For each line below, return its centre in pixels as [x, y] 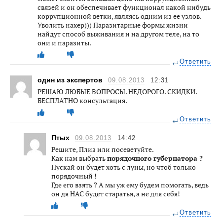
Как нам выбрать [79, 158]
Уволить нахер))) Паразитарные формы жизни [113, 25]
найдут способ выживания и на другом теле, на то [118, 34]
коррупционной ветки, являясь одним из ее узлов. [119, 16]
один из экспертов [71, 80]
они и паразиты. [64, 42]
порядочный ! [74, 176]
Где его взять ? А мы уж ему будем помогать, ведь [130, 184]
